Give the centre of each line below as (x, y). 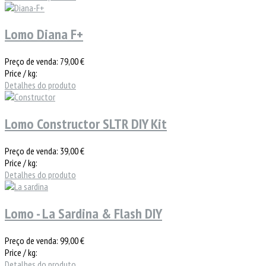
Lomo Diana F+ (44, 34)
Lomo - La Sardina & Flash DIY (83, 214)
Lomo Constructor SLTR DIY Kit (86, 124)
